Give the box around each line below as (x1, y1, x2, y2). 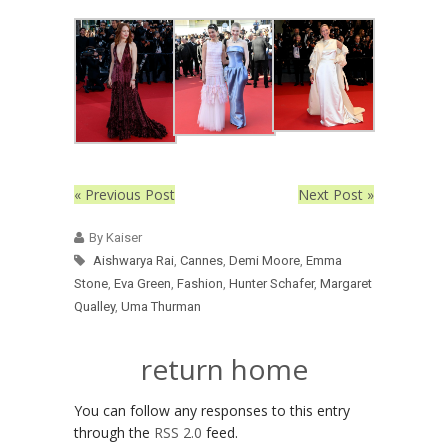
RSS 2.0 (154, 423, 202, 443)
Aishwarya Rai (93, 253, 174, 269)
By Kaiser (89, 230, 142, 246)
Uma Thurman (121, 299, 201, 315)
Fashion (177, 276, 223, 292)
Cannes (180, 253, 223, 269)
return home (140, 350, 308, 389)
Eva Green (114, 276, 171, 292)
